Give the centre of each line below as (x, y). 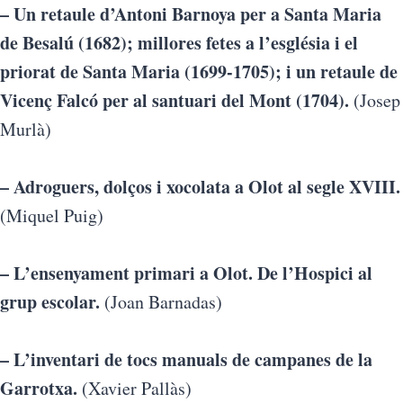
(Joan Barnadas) (161, 302)
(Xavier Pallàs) (134, 388)
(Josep (375, 100)
